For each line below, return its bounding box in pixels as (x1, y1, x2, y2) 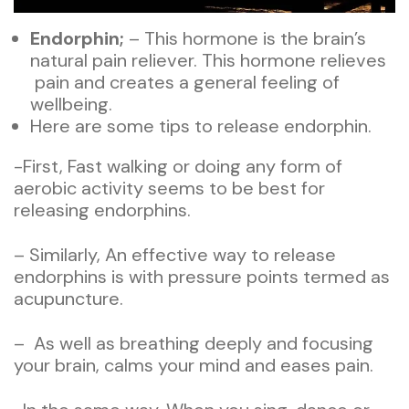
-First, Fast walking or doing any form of (14, 153, 342, 178)
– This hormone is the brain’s (124, 26, 366, 50)
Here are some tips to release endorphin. (30, 113, 372, 138)
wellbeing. (30, 91, 112, 116)
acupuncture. (14, 286, 123, 310)
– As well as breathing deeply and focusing (14, 330, 373, 355)
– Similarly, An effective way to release (14, 242, 336, 267)
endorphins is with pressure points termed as (14, 264, 390, 288)
